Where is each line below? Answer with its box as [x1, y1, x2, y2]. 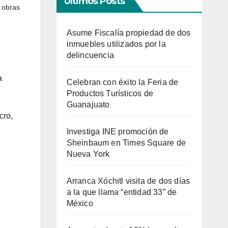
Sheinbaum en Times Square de [66, 138, 186, 147]
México [66, 199, 93, 208]
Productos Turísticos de [66, 89, 154, 98]
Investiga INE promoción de [66, 127, 169, 136]
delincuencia [66, 51, 114, 60]
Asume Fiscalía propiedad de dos [66, 28, 191, 37]
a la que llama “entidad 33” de [66, 188, 177, 196]
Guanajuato [66, 100, 110, 109]
